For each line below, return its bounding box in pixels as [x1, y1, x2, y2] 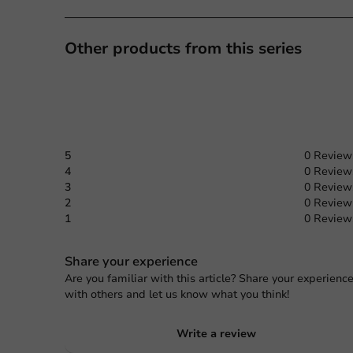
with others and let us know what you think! [65, 287, 289, 302]
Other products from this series [65, 38, 302, 59]
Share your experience [65, 253, 198, 270]
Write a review [176, 326, 256, 341]
